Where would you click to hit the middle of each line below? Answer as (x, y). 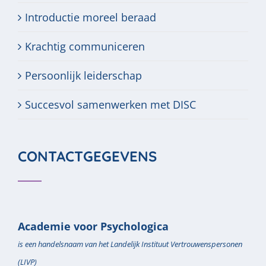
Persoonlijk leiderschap (83, 75)
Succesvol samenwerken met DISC (110, 104)
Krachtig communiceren (85, 46)
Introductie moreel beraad (91, 17)
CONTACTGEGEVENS (87, 156)
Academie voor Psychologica (93, 226)
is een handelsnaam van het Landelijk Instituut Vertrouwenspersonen (130, 244)
